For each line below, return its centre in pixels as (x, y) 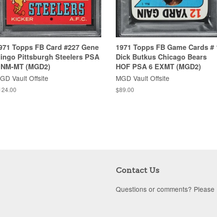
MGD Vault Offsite (143, 78)
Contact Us (138, 170)
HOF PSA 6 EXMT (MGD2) (158, 66)
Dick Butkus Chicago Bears (161, 56)
